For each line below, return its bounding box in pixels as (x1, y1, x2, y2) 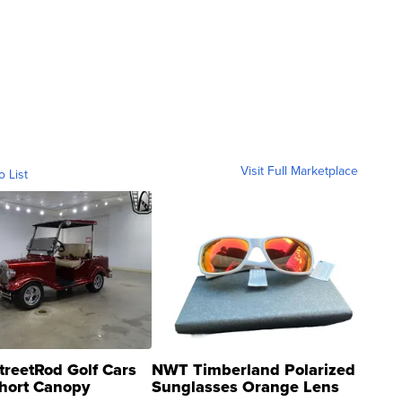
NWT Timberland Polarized (152, 358, 355, 382)
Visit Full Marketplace (240, 162, 358, 181)
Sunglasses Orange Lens (152, 375, 339, 399)
